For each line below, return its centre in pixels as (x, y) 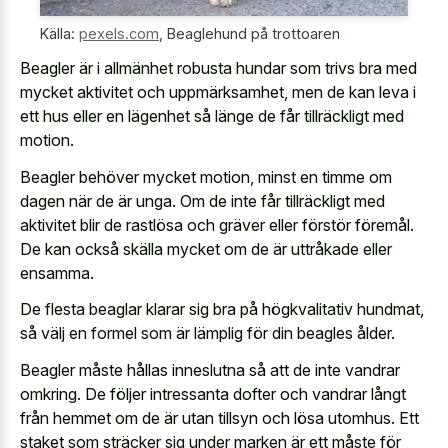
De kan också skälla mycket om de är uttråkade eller (206, 248)
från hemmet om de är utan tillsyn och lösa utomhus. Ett (219, 417)
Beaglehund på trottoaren (253, 33)
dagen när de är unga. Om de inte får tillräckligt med (202, 200)
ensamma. (57, 272)
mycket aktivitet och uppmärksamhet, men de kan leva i (218, 92)
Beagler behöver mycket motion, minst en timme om (206, 176)
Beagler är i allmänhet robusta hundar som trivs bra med (218, 68)
